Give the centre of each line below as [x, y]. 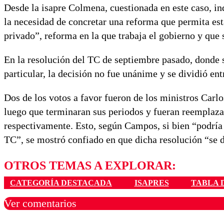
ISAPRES [151, 182]
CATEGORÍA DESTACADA [61, 182]
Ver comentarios [40, 203]
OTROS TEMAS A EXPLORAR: [90, 166]
